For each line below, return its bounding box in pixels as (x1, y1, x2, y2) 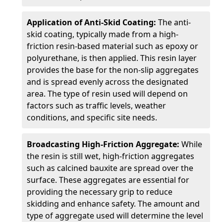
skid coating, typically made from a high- (27, 29, 178, 40)
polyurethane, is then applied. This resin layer (27, 53, 197, 63)
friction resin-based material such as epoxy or (27, 41, 198, 52)
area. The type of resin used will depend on (27, 88, 188, 99)
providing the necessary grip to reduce (27, 186, 172, 197)
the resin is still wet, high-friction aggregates (27, 151, 194, 162)
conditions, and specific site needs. (27, 112, 157, 123)
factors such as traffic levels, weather (27, 100, 166, 111)
